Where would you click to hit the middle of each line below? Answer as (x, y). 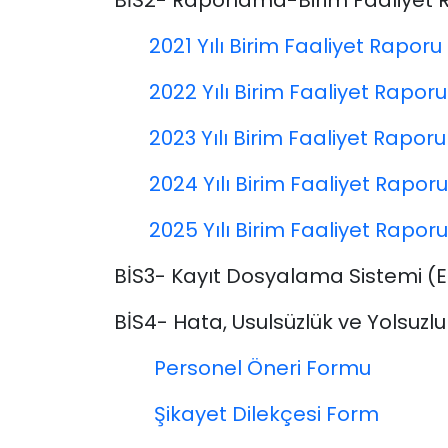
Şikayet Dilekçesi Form (266, 414)
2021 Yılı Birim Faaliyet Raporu (295, 46)
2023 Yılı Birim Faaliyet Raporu (297, 138)
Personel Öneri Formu (262, 368)
